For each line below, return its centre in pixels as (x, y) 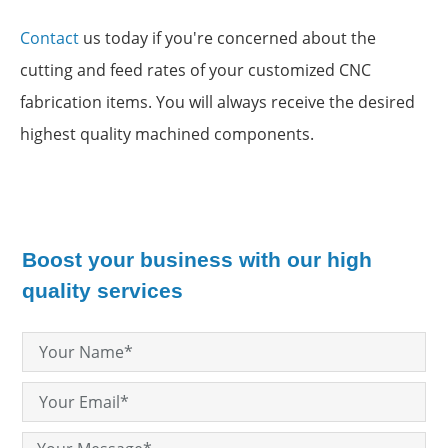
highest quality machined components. (167, 134)
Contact (49, 38)
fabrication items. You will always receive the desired (217, 102)
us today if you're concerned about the (227, 38)
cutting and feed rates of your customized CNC (195, 70)
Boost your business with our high (197, 260)
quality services (102, 291)
